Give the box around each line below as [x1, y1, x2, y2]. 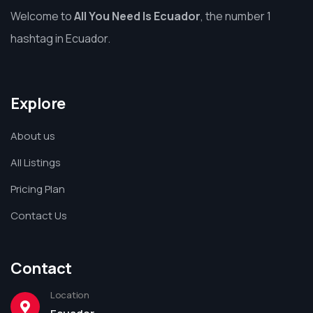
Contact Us [10, 208, 67, 223]
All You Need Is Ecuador [74, 8, 201, 24]
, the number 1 [201, 8, 271, 24]
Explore [10, 92, 66, 114]
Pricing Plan [10, 181, 65, 196]
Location [50, 288, 89, 301]
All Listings [10, 154, 61, 170]
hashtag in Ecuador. [10, 30, 110, 46]
